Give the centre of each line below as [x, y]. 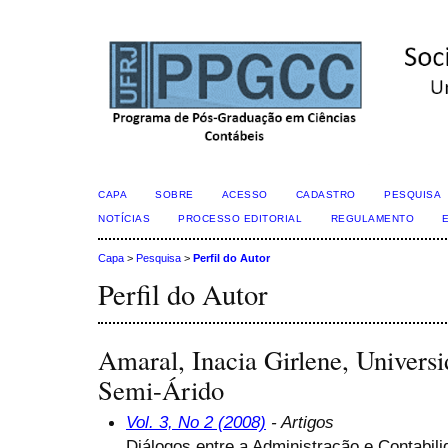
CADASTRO [325, 194]
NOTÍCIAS [124, 218]
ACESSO [244, 194]
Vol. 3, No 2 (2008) [196, 421]
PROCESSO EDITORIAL [240, 218]
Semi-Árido [161, 389]
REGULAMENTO [372, 218]
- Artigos [300, 421]
